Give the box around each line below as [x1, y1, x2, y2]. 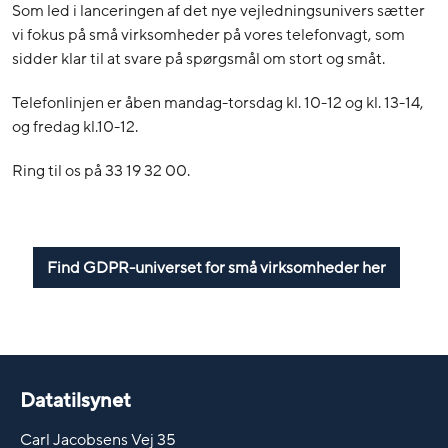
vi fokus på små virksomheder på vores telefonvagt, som [12, 23, 405, 46]
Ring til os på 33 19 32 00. [12, 159, 190, 182]
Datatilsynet [20, 387, 131, 414]
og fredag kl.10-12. [12, 115, 138, 138]
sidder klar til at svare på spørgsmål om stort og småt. [12, 47, 385, 70]
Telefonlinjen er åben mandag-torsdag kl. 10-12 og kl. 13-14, [12, 91, 424, 114]
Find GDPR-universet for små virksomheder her [46, 256, 386, 279]
